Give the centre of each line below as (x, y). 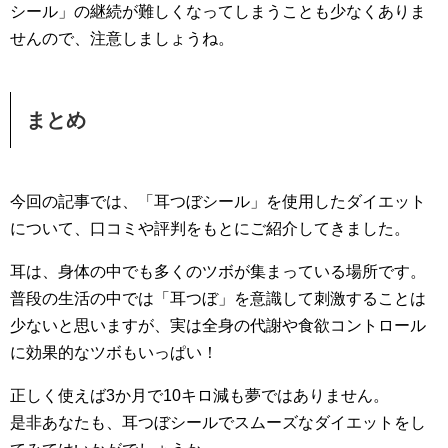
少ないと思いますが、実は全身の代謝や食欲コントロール (218, 325)
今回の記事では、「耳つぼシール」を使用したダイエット (218, 201)
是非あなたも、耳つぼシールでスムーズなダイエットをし (218, 422)
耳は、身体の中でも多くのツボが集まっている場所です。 (218, 271)
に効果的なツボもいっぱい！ (114, 352)
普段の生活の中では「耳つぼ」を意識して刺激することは (218, 298)
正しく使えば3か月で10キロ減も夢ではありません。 (199, 395)
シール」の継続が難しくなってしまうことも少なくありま (218, 11)
